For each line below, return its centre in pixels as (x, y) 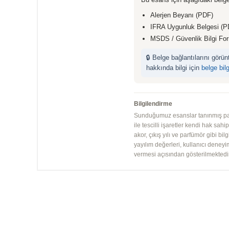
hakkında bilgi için (174, 67)
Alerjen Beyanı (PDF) (182, 15)
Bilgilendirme (153, 104)
